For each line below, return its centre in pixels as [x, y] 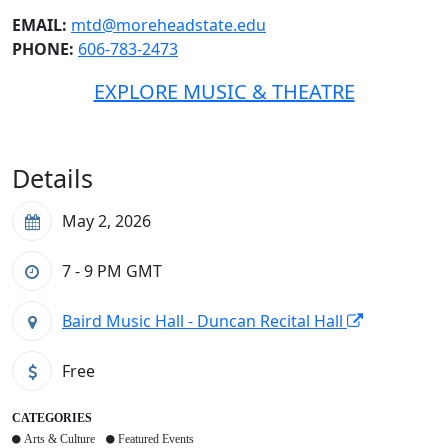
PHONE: [43, 49]
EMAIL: [39, 25]
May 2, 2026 [106, 221]
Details [52, 178]
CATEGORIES [52, 418]
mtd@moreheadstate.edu [168, 25]
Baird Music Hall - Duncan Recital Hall [204, 321]
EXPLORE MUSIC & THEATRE [224, 92]
